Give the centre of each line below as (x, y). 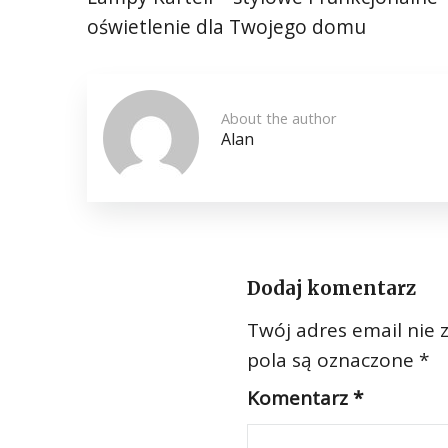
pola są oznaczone (333, 360)
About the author (279, 118)
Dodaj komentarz (331, 288)
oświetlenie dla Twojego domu (226, 26)
